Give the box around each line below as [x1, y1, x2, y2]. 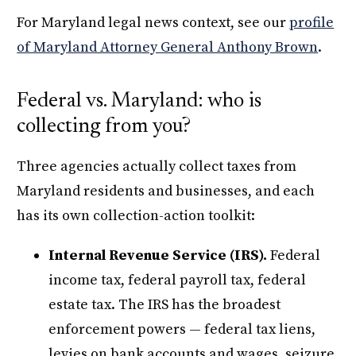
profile [289, 14, 335, 33]
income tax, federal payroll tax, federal [48, 270, 307, 289]
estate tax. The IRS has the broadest [48, 295, 281, 314]
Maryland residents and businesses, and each [17, 182, 315, 201]
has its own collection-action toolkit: [17, 207, 256, 226]
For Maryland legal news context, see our [17, 14, 290, 33]
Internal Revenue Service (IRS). [48, 246, 268, 265]
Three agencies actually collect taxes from [17, 157, 297, 176]
